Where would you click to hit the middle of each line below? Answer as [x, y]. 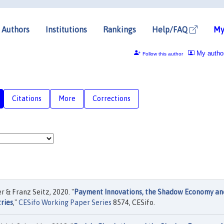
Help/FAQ [171, 29]
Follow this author [162, 53]
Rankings [119, 29]
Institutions [66, 29]
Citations [27, 98]
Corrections [111, 98]
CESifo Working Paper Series [65, 202]
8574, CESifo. [133, 202]
